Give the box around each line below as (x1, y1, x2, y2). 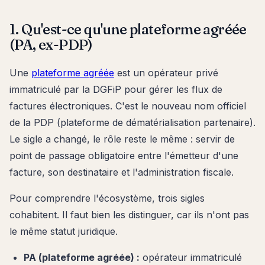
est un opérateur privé (114, 66, 218, 79)
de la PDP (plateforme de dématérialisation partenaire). (9, 116, 256, 128)
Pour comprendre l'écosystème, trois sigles (9, 192, 205, 204)
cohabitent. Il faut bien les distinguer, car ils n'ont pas (9, 208, 249, 221)
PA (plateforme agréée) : (24, 251, 140, 263)
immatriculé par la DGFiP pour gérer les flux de (9, 83, 222, 95)
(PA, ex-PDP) (9, 35, 93, 53)
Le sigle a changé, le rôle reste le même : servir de (9, 132, 235, 145)
